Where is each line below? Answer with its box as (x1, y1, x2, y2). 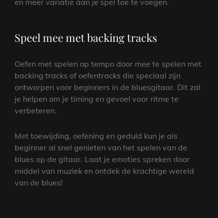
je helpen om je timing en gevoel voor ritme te (15, 94, 179, 104)
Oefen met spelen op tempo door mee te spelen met (15, 59, 201, 69)
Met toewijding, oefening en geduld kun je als (15, 131, 178, 141)
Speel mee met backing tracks (15, 30, 157, 45)
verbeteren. (15, 106, 56, 116)
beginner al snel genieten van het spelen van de (15, 143, 187, 153)
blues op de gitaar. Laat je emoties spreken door (15, 154, 190, 164)
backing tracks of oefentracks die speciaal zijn (15, 71, 181, 81)
